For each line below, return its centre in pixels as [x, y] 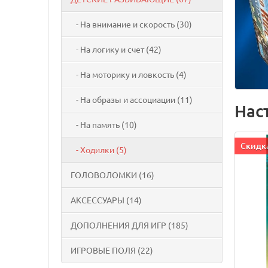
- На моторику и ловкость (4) [129, 74]
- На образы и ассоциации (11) [132, 100]
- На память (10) [104, 125]
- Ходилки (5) [99, 150]
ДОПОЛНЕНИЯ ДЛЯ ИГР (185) [130, 225]
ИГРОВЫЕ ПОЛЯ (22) [112, 250]
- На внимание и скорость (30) [131, 24]
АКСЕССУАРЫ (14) [106, 200]
